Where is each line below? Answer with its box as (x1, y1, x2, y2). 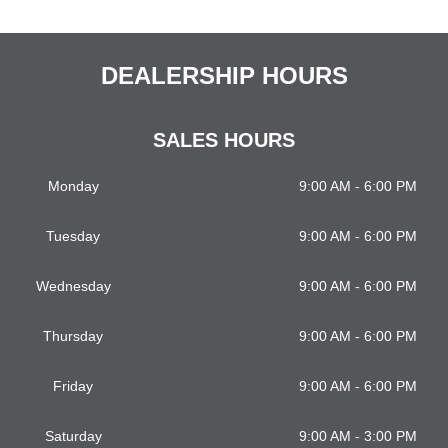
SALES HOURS (153, 129, 295, 152)
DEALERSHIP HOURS (100, 62, 348, 90)
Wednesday (35, 278, 111, 295)
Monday (47, 178, 99, 195)
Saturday (44, 428, 102, 445)
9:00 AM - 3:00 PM (299, 428, 417, 445)
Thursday (43, 328, 103, 345)
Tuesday (46, 228, 100, 245)
